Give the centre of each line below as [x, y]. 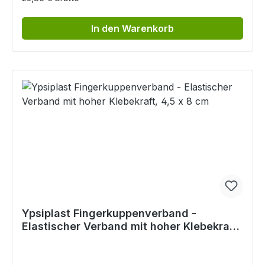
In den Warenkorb [132, 29]
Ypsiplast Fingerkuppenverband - [109, 214]
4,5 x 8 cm [49, 240]
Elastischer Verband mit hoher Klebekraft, [132, 227]
